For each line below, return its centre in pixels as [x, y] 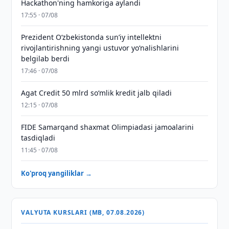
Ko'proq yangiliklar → [57, 173]
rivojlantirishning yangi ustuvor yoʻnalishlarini [100, 48]
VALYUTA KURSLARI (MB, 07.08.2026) [83, 212]
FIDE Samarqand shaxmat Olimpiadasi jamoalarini [108, 127]
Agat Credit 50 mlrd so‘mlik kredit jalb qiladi [97, 93]
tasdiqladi [38, 138]
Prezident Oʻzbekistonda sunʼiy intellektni [91, 37]
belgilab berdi [45, 59]
